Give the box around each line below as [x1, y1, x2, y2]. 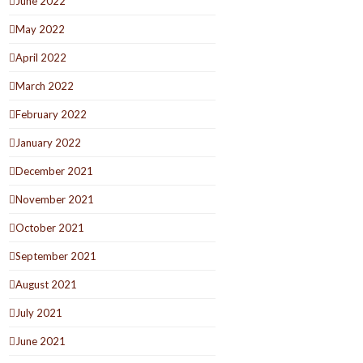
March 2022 [15, 79, 75, 92]
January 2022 [15, 135, 82, 149]
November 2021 [15, 192, 95, 206]
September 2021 [15, 249, 97, 263]
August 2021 [15, 277, 78, 291]
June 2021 [15, 334, 66, 348]
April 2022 [15, 50, 67, 64]
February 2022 [15, 107, 88, 121]
